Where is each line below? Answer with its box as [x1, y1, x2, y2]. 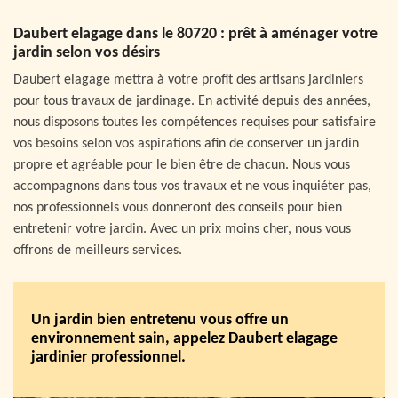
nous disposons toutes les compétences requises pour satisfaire [13, 115, 376, 130]
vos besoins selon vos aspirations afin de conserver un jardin [13, 136, 359, 151]
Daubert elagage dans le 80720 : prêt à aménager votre [13, 25, 378, 43]
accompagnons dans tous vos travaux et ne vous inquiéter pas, [13, 179, 371, 194]
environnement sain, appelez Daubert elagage [31, 330, 338, 348]
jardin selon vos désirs [13, 44, 160, 61]
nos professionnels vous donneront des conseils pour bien [13, 200, 342, 215]
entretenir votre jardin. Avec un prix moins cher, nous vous [13, 221, 351, 236]
